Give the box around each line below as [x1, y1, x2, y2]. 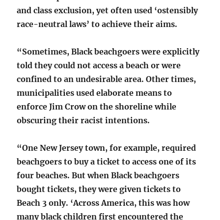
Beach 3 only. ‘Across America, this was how [17, 197, 190, 208]
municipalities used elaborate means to [17, 87, 172, 98]
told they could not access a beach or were [17, 60, 181, 70]
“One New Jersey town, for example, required [17, 142, 196, 153]
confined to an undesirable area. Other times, [17, 74, 196, 84]
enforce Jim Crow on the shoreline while [17, 101, 177, 111]
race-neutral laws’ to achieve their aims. [17, 19, 178, 29]
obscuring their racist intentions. [17, 115, 150, 125]
